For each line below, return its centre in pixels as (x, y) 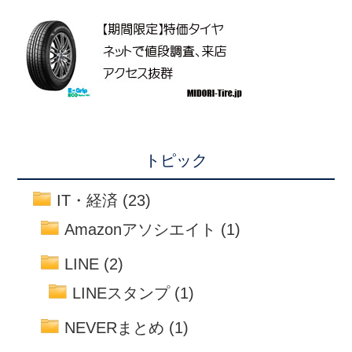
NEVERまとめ (115, 327)
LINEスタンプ (121, 293)
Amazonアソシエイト (141, 229)
